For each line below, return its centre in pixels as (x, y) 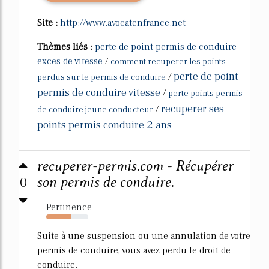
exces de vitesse (70, 61)
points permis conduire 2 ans (104, 125)
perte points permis (205, 93)
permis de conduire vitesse (99, 92)
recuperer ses (192, 109)
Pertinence (69, 207)
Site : (49, 23)
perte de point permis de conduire (166, 47)
